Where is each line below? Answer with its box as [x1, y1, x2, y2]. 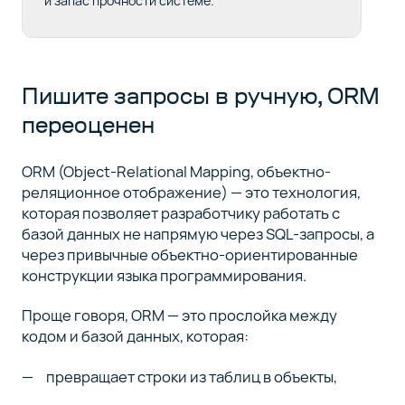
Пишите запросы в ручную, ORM [21, 80, 380, 110]
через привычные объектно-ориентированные [21, 243, 358, 265]
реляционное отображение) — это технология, [21, 181, 361, 202]
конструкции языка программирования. [21, 264, 306, 286]
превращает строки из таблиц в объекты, [46, 365, 338, 387]
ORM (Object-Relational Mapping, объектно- [21, 160, 331, 182]
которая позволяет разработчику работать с [21, 202, 340, 223]
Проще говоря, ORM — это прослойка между [21, 305, 337, 326]
